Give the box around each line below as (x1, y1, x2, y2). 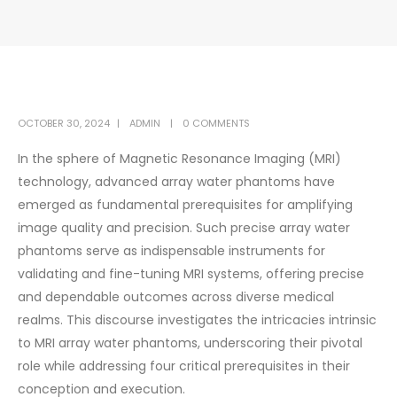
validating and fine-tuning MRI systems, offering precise (18, 264, 364, 283)
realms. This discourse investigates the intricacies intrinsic (18, 310, 377, 329)
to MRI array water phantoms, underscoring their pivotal (18, 333, 362, 352)
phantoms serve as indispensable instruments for (18, 241, 325, 260)
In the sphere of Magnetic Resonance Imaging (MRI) (18, 149, 341, 167)
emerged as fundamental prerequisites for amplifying (18, 195, 353, 214)
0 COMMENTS (183, 115, 250, 130)
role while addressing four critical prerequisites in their (18, 356, 350, 375)
